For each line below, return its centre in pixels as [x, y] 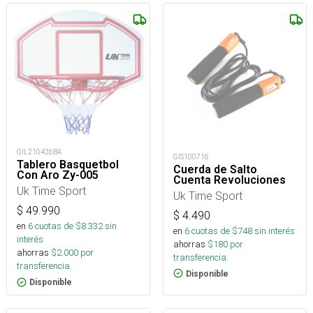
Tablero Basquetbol [68, 165]
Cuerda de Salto [215, 169]
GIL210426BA [39, 152]
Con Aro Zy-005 [58, 175]
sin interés [275, 231]
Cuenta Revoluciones [230, 180]
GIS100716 [191, 156]
